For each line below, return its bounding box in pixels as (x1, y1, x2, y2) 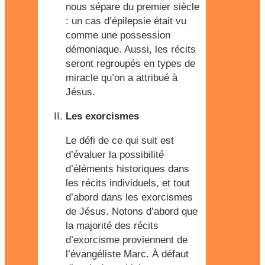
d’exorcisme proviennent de (66, 234, 188, 245)
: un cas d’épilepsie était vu (66, 15, 186, 27)
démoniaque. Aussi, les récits (66, 44, 196, 55)
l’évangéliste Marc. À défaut (66, 248, 189, 260)
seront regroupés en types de (66, 58, 195, 69)
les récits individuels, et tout (66, 177, 190, 189)
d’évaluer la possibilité (66, 149, 164, 160)
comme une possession (66, 30, 170, 41)
